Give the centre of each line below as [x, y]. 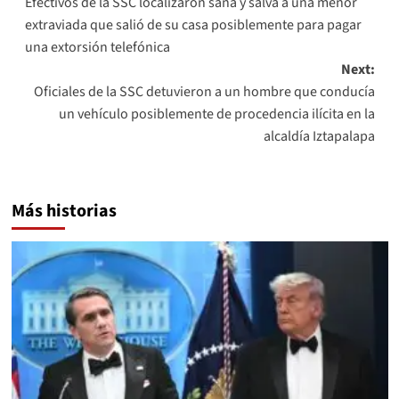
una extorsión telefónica [97, 47]
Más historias [64, 211]
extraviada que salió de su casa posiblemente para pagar [193, 24]
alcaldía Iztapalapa [319, 136]
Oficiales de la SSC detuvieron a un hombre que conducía [204, 91]
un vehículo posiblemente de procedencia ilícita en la [216, 114]
